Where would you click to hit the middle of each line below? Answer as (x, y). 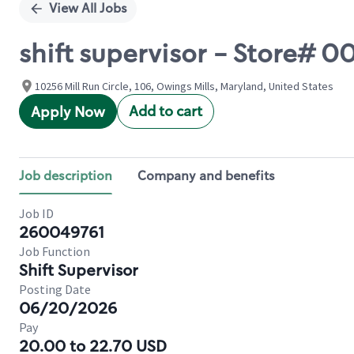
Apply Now (68, 112)
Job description (66, 176)
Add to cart (166, 111)
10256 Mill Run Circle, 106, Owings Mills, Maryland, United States (184, 86)
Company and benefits (206, 176)
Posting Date (55, 289)
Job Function (55, 251)
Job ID (36, 213)
